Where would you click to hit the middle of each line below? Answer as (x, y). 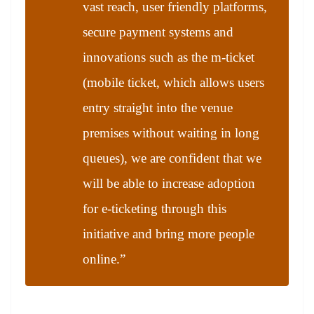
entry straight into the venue (158, 108)
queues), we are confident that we (172, 158)
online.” (104, 259)
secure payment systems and (158, 32)
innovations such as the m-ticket (169, 57)
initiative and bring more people (169, 234)
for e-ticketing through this (155, 209)
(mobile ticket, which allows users (173, 83)
